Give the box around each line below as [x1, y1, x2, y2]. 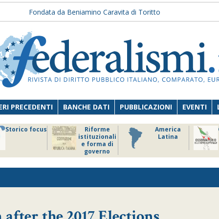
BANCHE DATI [63, 102, 110, 111]
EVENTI [182, 102, 207, 111]
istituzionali [78, 132, 116, 141]
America [155, 125, 181, 133]
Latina [158, 132, 178, 141]
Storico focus [5, 125, 47, 133]
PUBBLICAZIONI [120, 102, 173, 111]
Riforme [84, 125, 110, 133]
